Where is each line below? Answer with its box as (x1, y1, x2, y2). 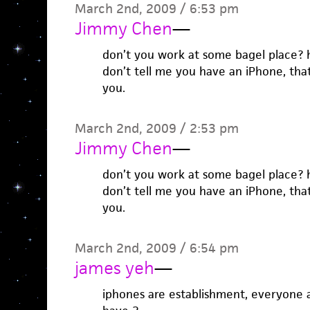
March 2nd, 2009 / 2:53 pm (74, 120, 239, 137)
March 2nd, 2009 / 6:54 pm (74, 239, 239, 257)
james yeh (74, 257, 154, 279)
